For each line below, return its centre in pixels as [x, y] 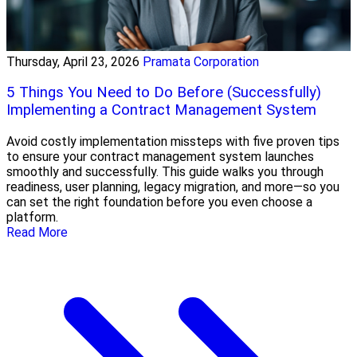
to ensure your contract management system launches [160, 157]
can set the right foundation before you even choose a [159, 202]
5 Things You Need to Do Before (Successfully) [164, 93]
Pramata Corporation [201, 61]
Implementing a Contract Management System [161, 110]
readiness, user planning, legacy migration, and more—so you [173, 187]
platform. [32, 218]
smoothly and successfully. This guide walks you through [165, 172]
